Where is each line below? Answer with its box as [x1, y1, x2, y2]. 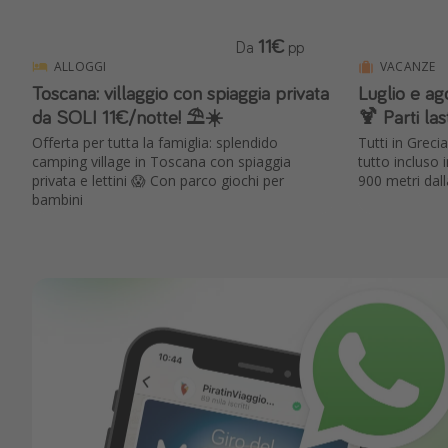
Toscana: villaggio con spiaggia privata [32, 80, 329, 106]
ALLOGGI [54, 58, 107, 76]
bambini [32, 190, 83, 210]
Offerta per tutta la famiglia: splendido [32, 133, 278, 153]
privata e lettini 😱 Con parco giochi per [32, 171, 284, 191]
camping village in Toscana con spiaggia [32, 152, 291, 172]
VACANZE [380, 58, 436, 76]
